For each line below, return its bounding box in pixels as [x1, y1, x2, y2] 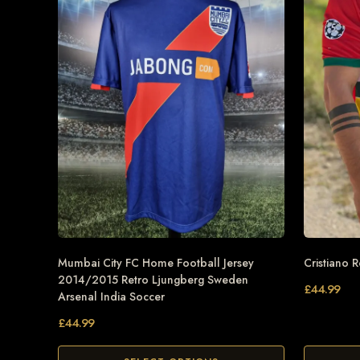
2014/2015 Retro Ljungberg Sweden [58, 272, 248, 288]
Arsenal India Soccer [58, 288, 165, 305]
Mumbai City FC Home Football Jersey [58, 255, 254, 272]
